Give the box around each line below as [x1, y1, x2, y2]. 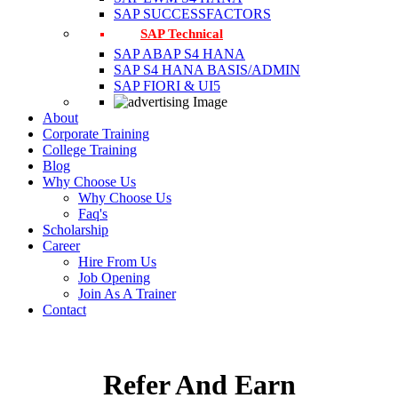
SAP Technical [140, 26, 223, 41]
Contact [43, 301, 86, 317]
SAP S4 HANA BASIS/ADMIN [114, 61, 300, 77]
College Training [43, 141, 137, 157]
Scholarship [43, 221, 108, 237]
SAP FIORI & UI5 [114, 77, 220, 93]
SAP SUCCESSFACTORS [114, 5, 271, 21]
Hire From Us [78, 253, 156, 269]
